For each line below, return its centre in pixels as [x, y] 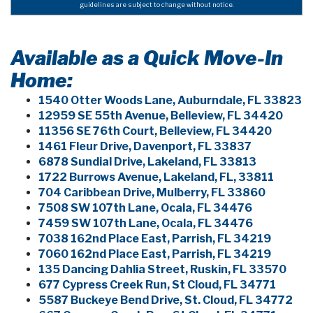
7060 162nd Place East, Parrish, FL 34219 [155, 254]
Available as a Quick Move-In [147, 58]
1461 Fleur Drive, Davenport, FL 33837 [145, 147]
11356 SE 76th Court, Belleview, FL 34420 [155, 131]
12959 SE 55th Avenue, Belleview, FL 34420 [161, 116]
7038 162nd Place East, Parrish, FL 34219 [155, 239]
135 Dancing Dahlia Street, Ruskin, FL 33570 [162, 270]
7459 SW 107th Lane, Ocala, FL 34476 [146, 224]
